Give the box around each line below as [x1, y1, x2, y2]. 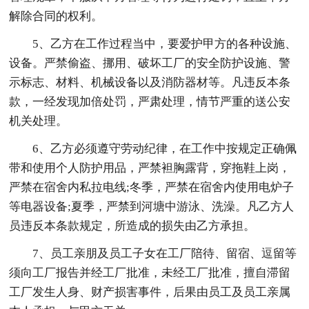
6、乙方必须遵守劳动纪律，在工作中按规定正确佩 [32, 141, 297, 155]
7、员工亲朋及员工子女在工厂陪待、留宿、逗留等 [32, 246, 297, 260]
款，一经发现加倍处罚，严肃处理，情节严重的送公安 [9, 94, 291, 108]
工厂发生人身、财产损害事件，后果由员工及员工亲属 [9, 285, 291, 299]
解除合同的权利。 [9, 9, 103, 23]
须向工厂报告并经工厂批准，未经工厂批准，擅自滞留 [9, 266, 291, 279]
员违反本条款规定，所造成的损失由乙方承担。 [9, 219, 256, 232]
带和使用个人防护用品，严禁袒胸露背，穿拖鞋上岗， [9, 161, 291, 175]
